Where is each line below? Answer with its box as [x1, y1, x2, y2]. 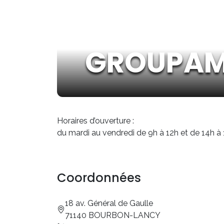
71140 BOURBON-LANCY [65, 210, 160, 220]
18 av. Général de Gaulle [65, 198, 153, 208]
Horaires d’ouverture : [57, 116, 134, 125]
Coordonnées [57, 169, 141, 186]
